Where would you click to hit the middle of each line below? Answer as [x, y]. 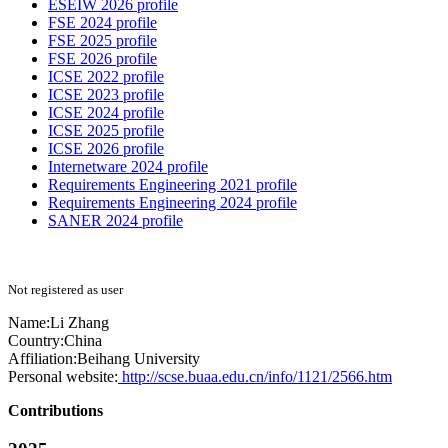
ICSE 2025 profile [106, 131]
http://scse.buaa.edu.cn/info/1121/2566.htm [255, 377]
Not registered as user [65, 290]
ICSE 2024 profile [106, 113]
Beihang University [138, 359]
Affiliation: [42, 359]
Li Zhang [79, 323]
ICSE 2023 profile [106, 95]
